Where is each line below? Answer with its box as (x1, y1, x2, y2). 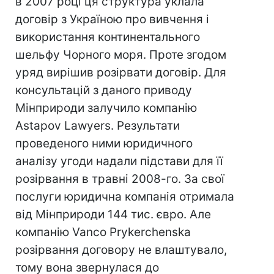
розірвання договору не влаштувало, (15, 243, 227, 257)
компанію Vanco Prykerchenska (15, 225, 191, 239)
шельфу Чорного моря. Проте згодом (15, 48, 226, 62)
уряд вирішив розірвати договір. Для (15, 65, 226, 80)
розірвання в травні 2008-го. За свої (15, 172, 224, 186)
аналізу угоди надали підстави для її (15, 154, 223, 168)
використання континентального (15, 30, 200, 44)
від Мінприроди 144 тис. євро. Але (15, 207, 211, 221)
